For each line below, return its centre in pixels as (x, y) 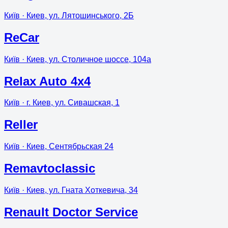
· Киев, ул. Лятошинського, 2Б (77, 15)
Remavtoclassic (50, 168)
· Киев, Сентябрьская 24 (67, 147)
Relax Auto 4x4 (47, 81)
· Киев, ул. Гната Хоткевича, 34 (79, 190)
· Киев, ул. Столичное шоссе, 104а (85, 59)
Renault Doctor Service (71, 212)
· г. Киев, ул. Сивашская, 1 (70, 103)
